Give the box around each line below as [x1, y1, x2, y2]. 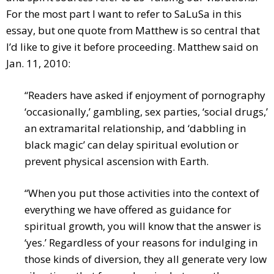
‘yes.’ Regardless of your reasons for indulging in [24, 235, 257, 250]
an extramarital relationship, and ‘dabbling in [24, 121, 246, 136]
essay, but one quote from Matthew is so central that [6, 23, 260, 38]
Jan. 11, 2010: [6, 56, 70, 71]
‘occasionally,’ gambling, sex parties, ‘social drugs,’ [24, 105, 268, 119]
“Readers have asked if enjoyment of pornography [24, 88, 265, 103]
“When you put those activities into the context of [24, 186, 259, 201]
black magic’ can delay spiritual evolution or [24, 138, 239, 152]
